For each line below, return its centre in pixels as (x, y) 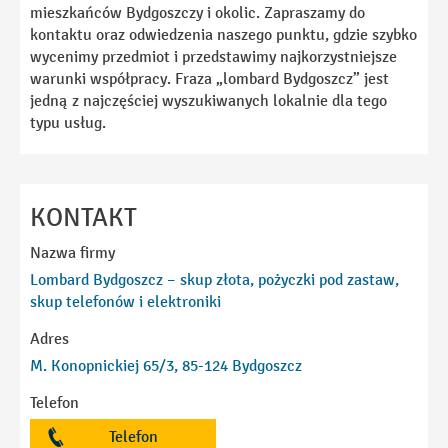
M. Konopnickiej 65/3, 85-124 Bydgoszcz (166, 365)
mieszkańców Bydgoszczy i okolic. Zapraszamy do (197, 12)
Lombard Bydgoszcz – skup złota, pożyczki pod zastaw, (214, 279)
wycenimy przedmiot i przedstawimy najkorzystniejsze (213, 56)
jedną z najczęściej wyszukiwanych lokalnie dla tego (208, 100)
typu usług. (68, 122)
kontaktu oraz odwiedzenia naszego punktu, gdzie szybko (223, 34)
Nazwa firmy (72, 252)
